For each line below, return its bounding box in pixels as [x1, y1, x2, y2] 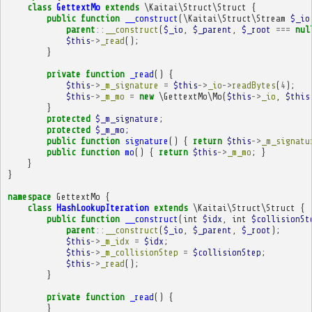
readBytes [231, 79, 276, 91]
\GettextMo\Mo [158, 91, 222, 102]
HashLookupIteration [56, 202, 149, 213]
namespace [7, 191, 52, 202]
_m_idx [100, 235, 130, 247]
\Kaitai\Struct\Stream [182, 13, 286, 24]
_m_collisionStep [100, 247, 178, 258]
